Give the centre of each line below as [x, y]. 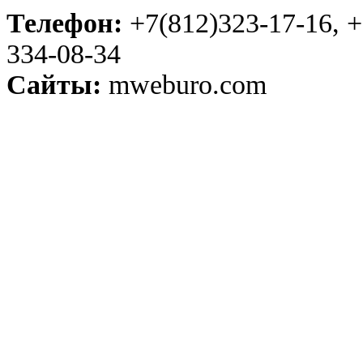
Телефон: [64, 23]
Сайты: [54, 85]
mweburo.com [188, 85]
